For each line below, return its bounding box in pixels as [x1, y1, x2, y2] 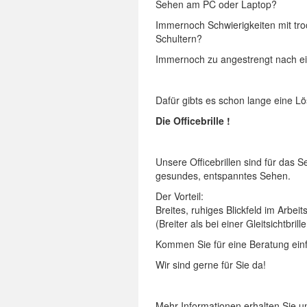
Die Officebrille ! [156, 114, 230, 127]
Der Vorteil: [156, 189, 204, 203]
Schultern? [156, 32, 202, 45]
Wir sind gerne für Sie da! [156, 258, 266, 271]
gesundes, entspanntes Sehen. [156, 169, 291, 182]
